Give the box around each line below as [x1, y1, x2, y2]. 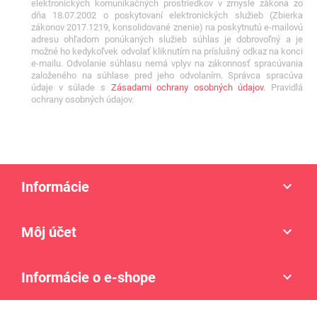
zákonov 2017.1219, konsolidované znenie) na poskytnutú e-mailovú [31, 22, 303, 33]
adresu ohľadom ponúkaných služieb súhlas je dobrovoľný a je [31, 34, 303, 45]
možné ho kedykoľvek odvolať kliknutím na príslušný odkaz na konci [31, 46, 303, 57]
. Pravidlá [263, 82, 303, 93]
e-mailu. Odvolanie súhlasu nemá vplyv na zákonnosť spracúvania [31, 58, 303, 69]
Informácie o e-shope [21, 269, 156, 286]
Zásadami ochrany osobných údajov [110, 82, 264, 93]
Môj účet [21, 224, 76, 241]
